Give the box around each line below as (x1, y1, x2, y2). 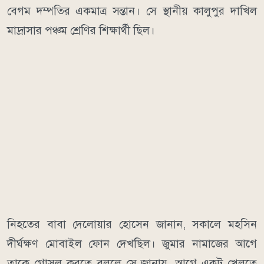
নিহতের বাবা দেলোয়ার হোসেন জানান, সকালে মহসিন (7, 217, 257, 231)
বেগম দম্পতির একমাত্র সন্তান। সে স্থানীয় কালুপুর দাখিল (7, 4, 257, 18)
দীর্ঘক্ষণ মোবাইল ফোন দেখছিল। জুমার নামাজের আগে (7, 236, 257, 250)
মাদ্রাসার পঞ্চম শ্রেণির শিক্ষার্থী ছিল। (7, 23, 155, 37)
